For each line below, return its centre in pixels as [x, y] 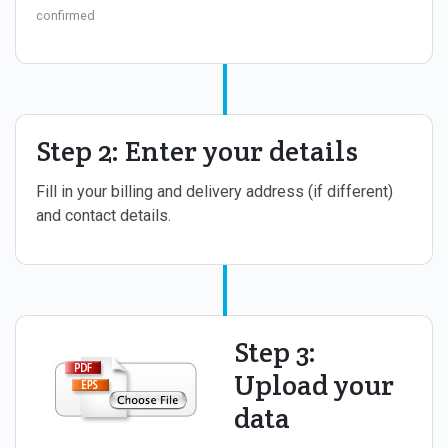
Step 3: [275, 351]
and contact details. [103, 215]
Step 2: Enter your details [197, 150]
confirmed [65, 15]
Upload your [314, 384]
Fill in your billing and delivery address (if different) [214, 191]
